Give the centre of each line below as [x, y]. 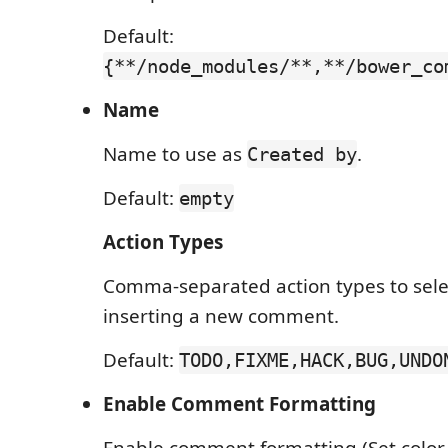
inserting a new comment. [221, 316]
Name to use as [175, 154]
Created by [302, 154]
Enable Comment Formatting [239, 404]
